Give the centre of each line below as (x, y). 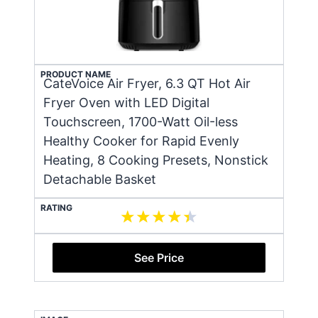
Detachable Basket (100, 179)
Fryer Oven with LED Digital (126, 102)
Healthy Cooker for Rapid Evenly (141, 141)
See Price (159, 257)
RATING (56, 207)
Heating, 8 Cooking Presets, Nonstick (156, 160)
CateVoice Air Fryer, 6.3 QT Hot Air (147, 83)
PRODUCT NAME (76, 74)
